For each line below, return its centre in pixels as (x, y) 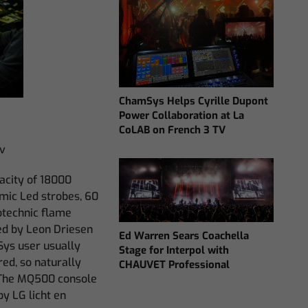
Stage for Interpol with (174, 251)
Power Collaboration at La (182, 116)
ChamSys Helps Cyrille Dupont (194, 101)
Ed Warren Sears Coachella (184, 236)
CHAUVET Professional (175, 265)
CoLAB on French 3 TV (173, 130)
